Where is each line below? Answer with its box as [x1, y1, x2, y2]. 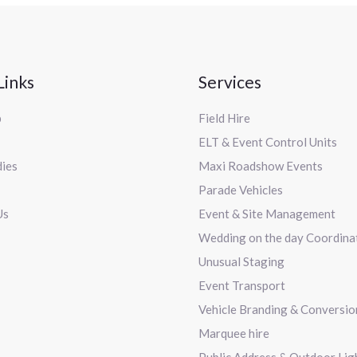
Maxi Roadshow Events [198, 159, 323, 174]
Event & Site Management [198, 206, 335, 222]
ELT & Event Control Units [198, 135, 337, 150]
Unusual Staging [198, 254, 284, 269]
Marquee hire [198, 326, 269, 341]
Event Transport [198, 278, 285, 293]
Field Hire [198, 111, 250, 126]
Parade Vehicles [198, 182, 283, 198]
